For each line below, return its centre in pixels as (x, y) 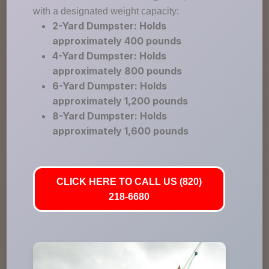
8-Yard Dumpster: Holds (110, 116)
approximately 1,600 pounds (121, 131)
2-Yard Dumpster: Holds (110, 26)
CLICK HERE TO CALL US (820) (129, 182)
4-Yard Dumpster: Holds (110, 56)
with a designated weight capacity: (106, 11)
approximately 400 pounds (117, 41)
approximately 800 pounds (117, 71)
